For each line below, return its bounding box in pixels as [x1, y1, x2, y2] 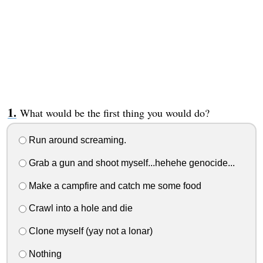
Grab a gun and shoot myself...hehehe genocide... [26, 157, 235, 168]
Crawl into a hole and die [26, 203, 133, 214]
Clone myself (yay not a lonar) [26, 226, 153, 237]
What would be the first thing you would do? [19, 106, 210, 120]
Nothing [26, 248, 62, 259]
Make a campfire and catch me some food [26, 180, 201, 191]
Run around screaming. [26, 135, 126, 146]
